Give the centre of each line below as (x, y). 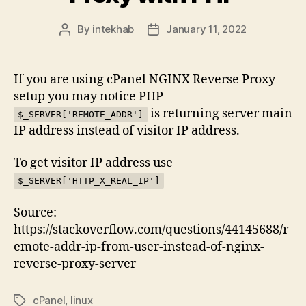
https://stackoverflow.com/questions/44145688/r (151, 229)
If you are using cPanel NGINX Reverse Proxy (144, 79)
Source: (35, 212)
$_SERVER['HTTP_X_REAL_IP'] (89, 181)
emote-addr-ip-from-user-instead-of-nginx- (139, 247)
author (80, 44)
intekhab (113, 29)
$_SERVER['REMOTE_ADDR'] (81, 114)
